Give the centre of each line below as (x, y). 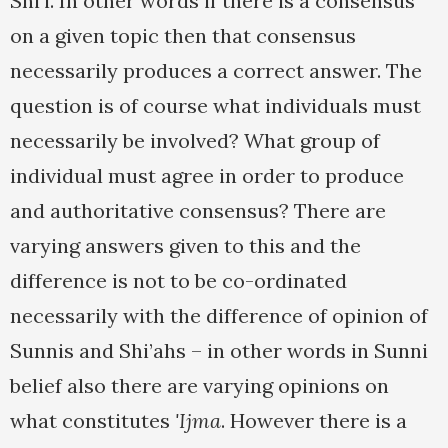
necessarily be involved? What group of (195, 141)
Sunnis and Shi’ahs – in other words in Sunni (219, 351)
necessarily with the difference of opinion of (219, 316)
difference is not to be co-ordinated (178, 281)
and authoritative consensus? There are (198, 211)
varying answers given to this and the (185, 246)
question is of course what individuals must (215, 106)
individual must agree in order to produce (207, 176)
